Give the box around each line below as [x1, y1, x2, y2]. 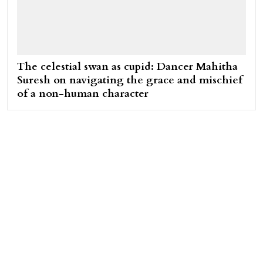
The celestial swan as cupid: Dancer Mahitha [17, 59, 238, 75]
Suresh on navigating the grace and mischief [17, 73, 242, 88]
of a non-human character [17, 86, 149, 102]
